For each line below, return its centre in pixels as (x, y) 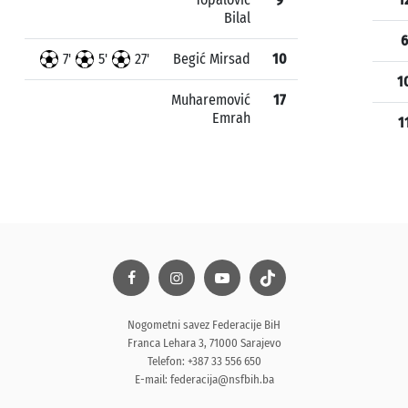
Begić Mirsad (212, 59)
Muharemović (211, 100)
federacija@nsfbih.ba (222, 379)
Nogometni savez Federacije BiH (204, 325)
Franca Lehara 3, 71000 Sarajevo (204, 343)
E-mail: (152, 379)
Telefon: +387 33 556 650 (204, 361)
